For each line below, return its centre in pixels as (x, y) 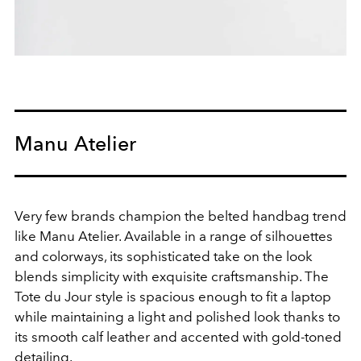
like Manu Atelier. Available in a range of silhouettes (174, 237)
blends (38, 277)
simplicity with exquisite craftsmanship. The (195, 277)
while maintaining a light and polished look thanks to (177, 317)
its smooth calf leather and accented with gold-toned (178, 337)
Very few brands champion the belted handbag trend (180, 216)
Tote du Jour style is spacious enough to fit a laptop (173, 297)
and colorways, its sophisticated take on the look (164, 257)
